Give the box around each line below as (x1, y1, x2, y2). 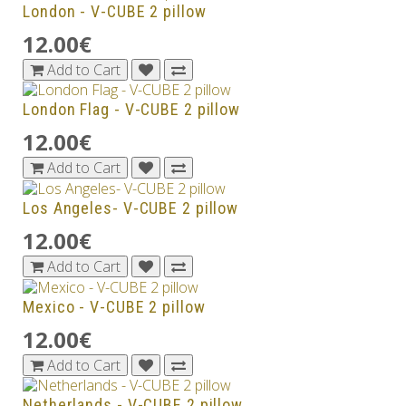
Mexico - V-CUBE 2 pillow (23, 296, 206, 316)
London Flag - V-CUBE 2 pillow (23, 100, 241, 120)
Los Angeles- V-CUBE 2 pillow (23, 198, 239, 218)
